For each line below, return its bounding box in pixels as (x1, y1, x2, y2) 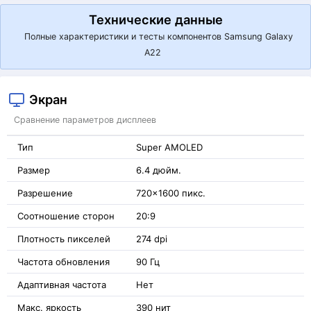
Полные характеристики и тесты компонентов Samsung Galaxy (24, 31, 293, 42)
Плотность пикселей (17, 233, 110, 244)
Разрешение (17, 187, 73, 199)
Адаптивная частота (17, 278, 106, 290)
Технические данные (88, 11, 223, 27)
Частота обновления (17, 255, 110, 267)
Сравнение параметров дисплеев (14, 114, 156, 125)
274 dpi (136, 233, 167, 244)
